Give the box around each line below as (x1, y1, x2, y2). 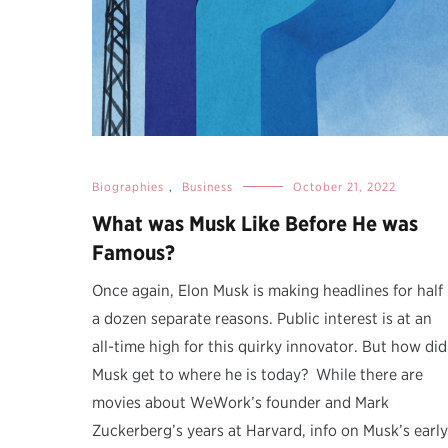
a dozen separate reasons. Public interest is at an (92, 309, 432, 329)
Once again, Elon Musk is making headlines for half (92, 281, 443, 301)
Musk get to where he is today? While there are (92, 365, 423, 385)
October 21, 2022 (293, 179, 396, 195)
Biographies (92, 179, 164, 195)
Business (182, 179, 233, 195)
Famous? (92, 240, 175, 266)
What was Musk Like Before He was (92, 211, 418, 237)
